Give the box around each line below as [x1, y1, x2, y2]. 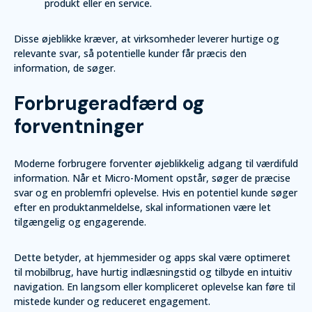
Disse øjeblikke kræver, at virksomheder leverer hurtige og [14, 32, 279, 45]
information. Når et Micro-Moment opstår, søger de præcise [14, 171, 290, 185]
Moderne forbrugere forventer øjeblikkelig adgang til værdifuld [14, 157, 298, 170]
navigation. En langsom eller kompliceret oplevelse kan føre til [14, 280, 295, 293]
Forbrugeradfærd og [14, 91, 205, 116]
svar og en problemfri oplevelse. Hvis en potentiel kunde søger [14, 186, 297, 199]
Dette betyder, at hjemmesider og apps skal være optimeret [14, 251, 290, 264]
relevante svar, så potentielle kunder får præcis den [14, 47, 247, 60]
